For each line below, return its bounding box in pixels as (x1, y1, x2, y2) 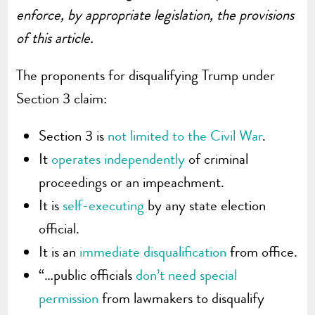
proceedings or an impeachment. (39, 171, 225, 193)
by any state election (144, 194, 266, 216)
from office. (226, 240, 298, 262)
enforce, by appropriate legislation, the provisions (16, 4, 295, 25)
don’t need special (136, 264, 238, 285)
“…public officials (39, 264, 136, 285)
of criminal (185, 148, 249, 169)
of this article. (16, 27, 94, 49)
